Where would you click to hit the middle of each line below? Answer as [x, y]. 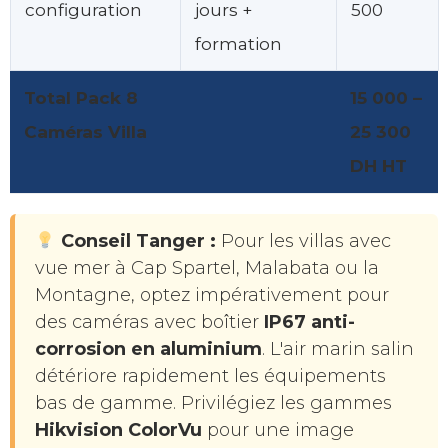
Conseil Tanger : [138, 241]
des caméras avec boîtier [149, 322]
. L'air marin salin [338, 349]
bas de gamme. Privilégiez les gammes [213, 403]
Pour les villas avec [303, 241]
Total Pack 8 [81, 98]
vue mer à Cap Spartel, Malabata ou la [207, 268]
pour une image [278, 430]
